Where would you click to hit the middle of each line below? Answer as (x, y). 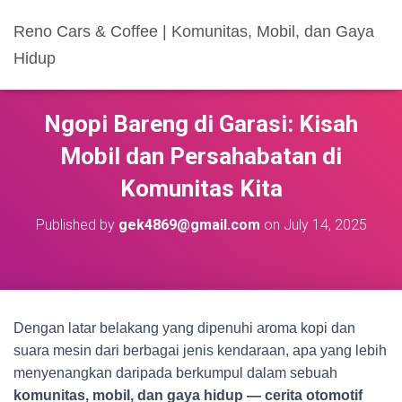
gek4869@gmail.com (189, 225)
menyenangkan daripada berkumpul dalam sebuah (175, 373)
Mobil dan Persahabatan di (201, 156)
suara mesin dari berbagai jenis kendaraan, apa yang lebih (200, 350)
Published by (77, 225)
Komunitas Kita (201, 188)
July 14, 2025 (325, 225)
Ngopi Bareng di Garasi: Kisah (201, 124)
